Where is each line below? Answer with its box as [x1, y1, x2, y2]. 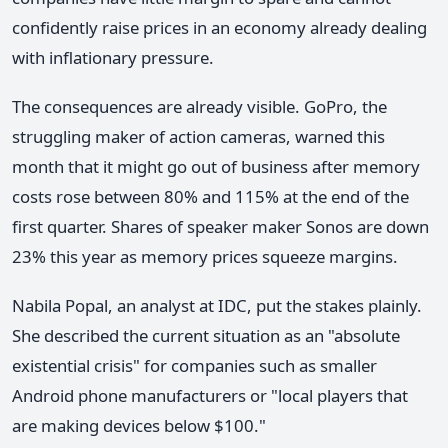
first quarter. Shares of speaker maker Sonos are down [12, 215, 429, 239]
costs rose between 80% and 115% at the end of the [12, 185, 409, 209]
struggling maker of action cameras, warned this [12, 125, 385, 149]
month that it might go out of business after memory [12, 155, 420, 179]
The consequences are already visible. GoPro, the [12, 95, 387, 119]
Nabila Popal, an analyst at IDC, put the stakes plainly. [12, 294, 422, 318]
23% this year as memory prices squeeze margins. [12, 245, 398, 269]
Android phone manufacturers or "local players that [12, 384, 408, 408]
